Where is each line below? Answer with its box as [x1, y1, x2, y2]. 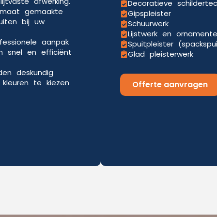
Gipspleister [128, 8, 171, 18]
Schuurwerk [128, 18, 169, 29]
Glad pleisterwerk [128, 49, 193, 59]
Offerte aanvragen [132, 79, 208, 90]
